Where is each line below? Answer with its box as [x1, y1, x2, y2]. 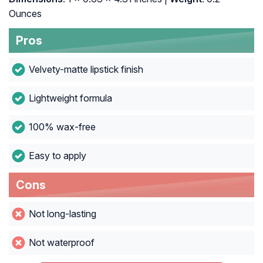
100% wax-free [28, 121, 96, 133]
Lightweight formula [28, 92, 112, 104]
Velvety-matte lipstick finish [28, 63, 143, 76]
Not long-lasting [28, 208, 96, 220]
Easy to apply [28, 150, 86, 162]
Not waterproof [28, 237, 95, 249]
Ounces [9, 8, 42, 20]
